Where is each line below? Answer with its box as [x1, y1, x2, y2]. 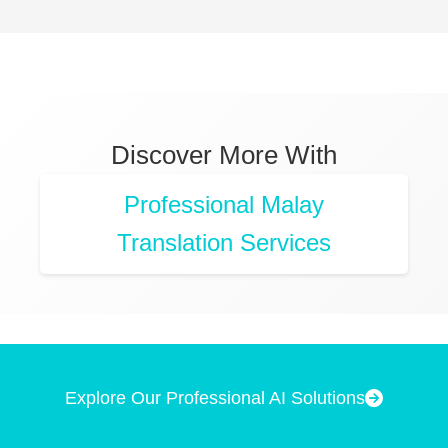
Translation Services [117, 229, 331, 257]
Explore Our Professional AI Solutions [65, 388, 365, 409]
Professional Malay [124, 191, 324, 219]
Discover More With [111, 140, 337, 171]
